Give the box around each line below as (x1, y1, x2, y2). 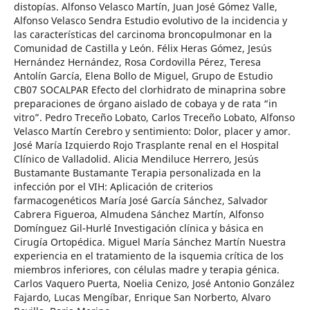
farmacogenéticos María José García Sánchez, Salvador (13, 194, 268, 208)
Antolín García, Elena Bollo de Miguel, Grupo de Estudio (13, 69, 273, 83)
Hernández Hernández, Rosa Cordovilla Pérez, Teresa (13, 55, 261, 69)
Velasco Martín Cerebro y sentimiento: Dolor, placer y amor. (13, 125, 291, 138)
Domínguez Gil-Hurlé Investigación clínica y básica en (13, 221, 264, 235)
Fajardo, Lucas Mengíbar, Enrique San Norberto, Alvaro (13, 291, 271, 304)
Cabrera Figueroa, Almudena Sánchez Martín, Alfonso (13, 208, 264, 221)
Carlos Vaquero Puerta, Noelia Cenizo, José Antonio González (13, 277, 295, 291)
